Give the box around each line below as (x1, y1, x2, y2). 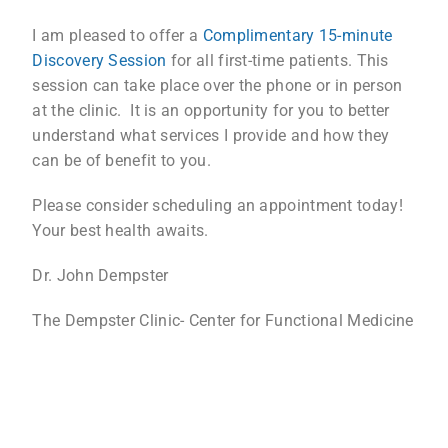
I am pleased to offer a (32, 25, 199, 45)
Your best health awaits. (32, 220, 209, 240)
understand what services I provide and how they (32, 125, 390, 145)
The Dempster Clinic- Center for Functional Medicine (32, 310, 414, 330)
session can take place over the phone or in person (32, 75, 403, 95)
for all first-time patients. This (166, 50, 389, 70)
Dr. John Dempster (32, 265, 169, 285)
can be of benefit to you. (32, 150, 220, 170)
